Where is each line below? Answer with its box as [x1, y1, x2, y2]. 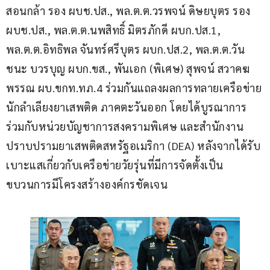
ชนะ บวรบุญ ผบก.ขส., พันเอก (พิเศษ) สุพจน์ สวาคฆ [6, 61, 250, 76]
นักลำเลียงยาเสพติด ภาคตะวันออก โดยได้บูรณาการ [6, 100, 246, 115]
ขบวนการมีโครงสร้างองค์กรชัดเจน [6, 177, 168, 192]
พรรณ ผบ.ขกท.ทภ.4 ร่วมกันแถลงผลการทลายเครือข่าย [6, 81, 262, 95]
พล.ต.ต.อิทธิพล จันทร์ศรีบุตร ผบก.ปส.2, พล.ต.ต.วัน [6, 42, 245, 57]
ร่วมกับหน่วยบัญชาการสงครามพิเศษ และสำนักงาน [6, 119, 243, 134]
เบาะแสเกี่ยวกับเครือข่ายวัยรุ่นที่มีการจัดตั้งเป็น [6, 158, 224, 172]
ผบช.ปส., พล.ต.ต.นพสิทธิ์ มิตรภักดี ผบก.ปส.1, [6, 23, 224, 37]
